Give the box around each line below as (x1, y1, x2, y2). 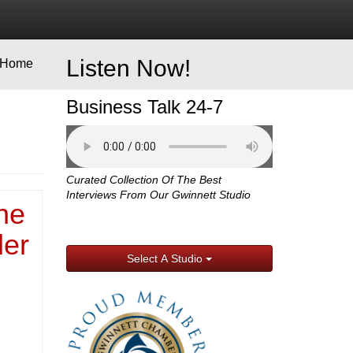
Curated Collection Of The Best (65, 174, 221, 186)
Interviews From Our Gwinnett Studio (65, 189, 251, 201)
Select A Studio (126, 252, 206, 265)
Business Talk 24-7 (65, 96, 223, 117)
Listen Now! (65, 55, 191, 81)
